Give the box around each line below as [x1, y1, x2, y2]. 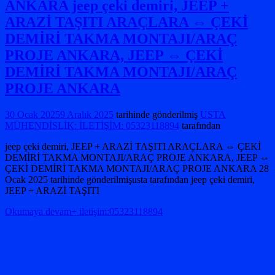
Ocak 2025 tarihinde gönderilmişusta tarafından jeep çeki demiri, [5, 174, 255, 185]
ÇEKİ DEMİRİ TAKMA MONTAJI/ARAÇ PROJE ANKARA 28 [5, 163, 269, 174]
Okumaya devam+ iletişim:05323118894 [5, 206, 163, 217]
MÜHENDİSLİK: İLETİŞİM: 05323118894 [5, 120, 179, 131]
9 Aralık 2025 [60, 109, 114, 120]
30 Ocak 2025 [5, 109, 60, 120]
